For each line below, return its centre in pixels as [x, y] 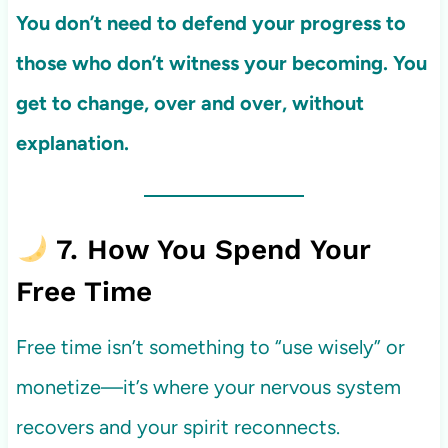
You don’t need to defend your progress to [210, 23]
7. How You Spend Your [208, 250]
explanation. [72, 143]
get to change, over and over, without [189, 103]
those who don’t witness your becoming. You [221, 63]
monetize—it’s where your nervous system [208, 387]
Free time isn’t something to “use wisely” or [210, 347]
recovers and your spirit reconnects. [177, 427]
